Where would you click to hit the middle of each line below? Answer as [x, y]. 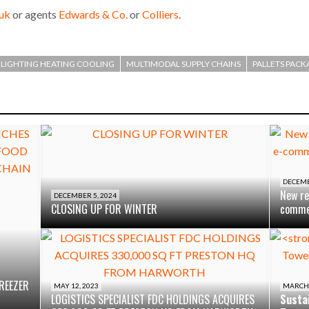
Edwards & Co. [93, 14]
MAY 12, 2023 [77, 285]
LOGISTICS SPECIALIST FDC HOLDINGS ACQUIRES [153, 299]
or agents [34, 14]
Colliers [160, 14]
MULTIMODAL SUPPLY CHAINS [183, 63]
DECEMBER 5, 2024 [86, 195]
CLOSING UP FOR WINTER [104, 209]
